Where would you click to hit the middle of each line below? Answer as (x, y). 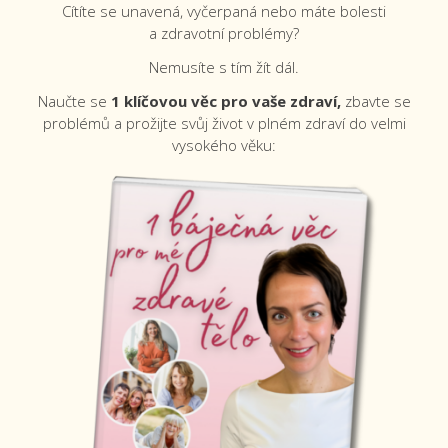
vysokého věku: (224, 145)
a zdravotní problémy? (224, 33)
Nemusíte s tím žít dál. (224, 67)
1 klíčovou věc (163, 101)
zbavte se (375, 101)
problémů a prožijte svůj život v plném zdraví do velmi (224, 123)
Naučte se (74, 101)
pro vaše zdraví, (280, 101)
